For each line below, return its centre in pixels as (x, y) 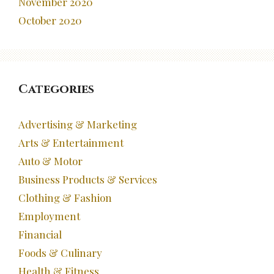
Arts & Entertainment (71, 143)
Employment (49, 216)
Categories (56, 89)
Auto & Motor (50, 161)
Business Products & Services (88, 180)
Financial (40, 235)
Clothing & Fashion (65, 198)
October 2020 (50, 20)
